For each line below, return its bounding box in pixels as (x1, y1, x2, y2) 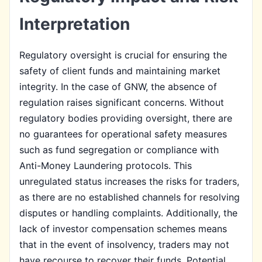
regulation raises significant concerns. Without (19, 96, 224, 108)
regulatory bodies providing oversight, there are (19, 112, 232, 124)
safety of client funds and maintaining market (19, 64, 220, 77)
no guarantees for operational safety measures (19, 127, 227, 140)
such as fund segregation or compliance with (19, 143, 219, 156)
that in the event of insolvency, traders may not (19, 238, 229, 250)
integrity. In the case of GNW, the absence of (19, 80, 217, 92)
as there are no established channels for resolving (19, 191, 240, 203)
